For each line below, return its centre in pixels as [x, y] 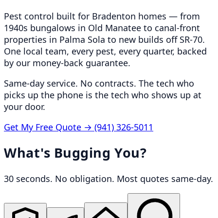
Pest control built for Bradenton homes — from [102, 16]
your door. [25, 106]
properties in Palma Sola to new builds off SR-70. [104, 39]
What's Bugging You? [75, 153]
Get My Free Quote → [49, 127]
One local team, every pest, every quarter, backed [105, 51]
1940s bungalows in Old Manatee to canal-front [102, 27]
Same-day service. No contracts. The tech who [99, 83]
